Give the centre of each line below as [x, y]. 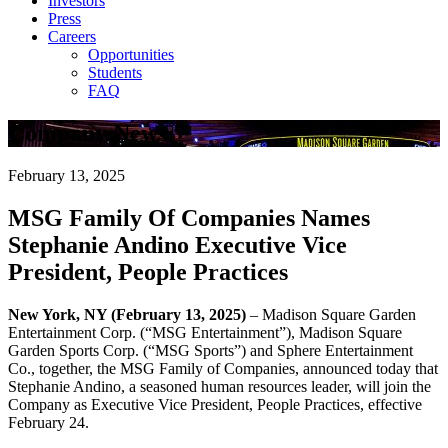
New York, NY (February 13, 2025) [129, 314]
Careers [72, 36]
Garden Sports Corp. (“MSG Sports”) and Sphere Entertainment [210, 350]
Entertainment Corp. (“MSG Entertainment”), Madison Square [205, 332]
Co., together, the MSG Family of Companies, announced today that [223, 368]
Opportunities [131, 54]
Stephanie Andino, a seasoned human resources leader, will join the [219, 386]
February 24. [48, 422]
